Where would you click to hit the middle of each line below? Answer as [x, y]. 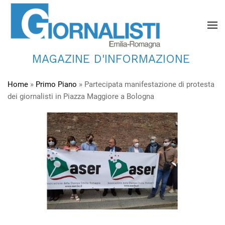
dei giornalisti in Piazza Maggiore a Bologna [81, 96]
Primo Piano [56, 84]
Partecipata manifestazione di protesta [149, 84]
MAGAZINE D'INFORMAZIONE [111, 59]
